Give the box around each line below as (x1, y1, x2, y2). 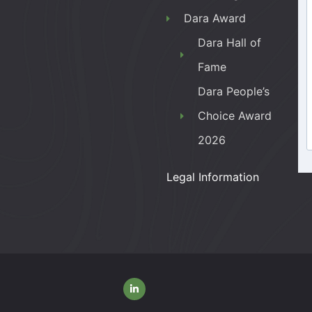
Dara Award (184, 11, 247, 25)
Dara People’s (198, 84, 270, 98)
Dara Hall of (198, 36, 262, 49)
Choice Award (198, 109, 272, 123)
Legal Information (166, 170, 260, 184)
